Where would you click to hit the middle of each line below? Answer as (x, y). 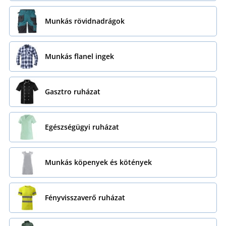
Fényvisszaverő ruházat (85, 198)
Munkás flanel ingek (79, 56)
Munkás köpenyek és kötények (98, 162)
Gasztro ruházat (72, 92)
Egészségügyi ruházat (82, 127)
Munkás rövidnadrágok (84, 21)
